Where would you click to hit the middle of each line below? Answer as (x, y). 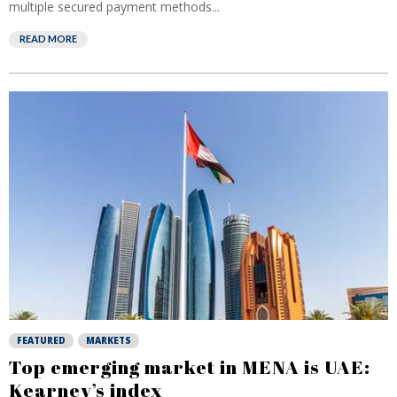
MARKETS (109, 340)
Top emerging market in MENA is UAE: (190, 367)
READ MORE (48, 39)
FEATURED (41, 340)
